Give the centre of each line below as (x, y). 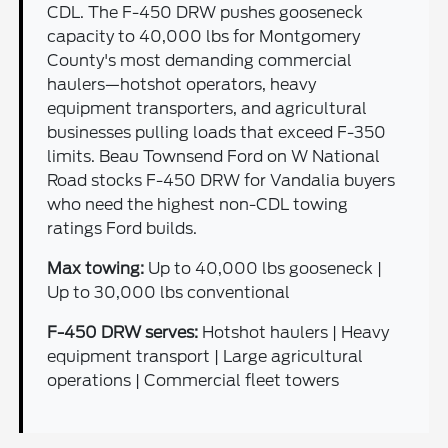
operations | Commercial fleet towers (193, 380)
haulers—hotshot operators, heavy (182, 84)
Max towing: (96, 268)
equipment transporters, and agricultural (207, 108)
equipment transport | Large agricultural (205, 356)
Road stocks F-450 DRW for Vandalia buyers (221, 180)
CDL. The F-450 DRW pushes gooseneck (205, 12)
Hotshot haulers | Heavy (294, 332)
